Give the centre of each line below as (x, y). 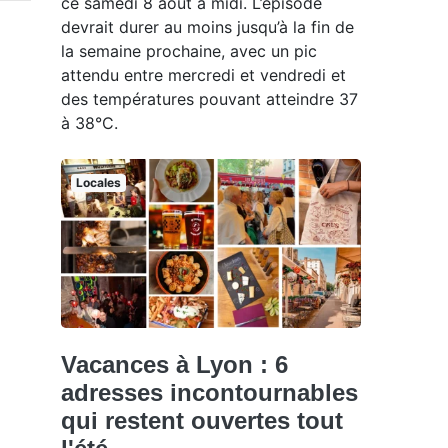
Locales (98, 183)
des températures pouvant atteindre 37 (209, 99)
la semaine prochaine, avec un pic (189, 51)
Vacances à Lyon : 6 (174, 364)
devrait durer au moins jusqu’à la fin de (207, 27)
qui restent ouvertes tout (202, 420)
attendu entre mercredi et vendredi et (203, 75)
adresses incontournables (209, 392)
